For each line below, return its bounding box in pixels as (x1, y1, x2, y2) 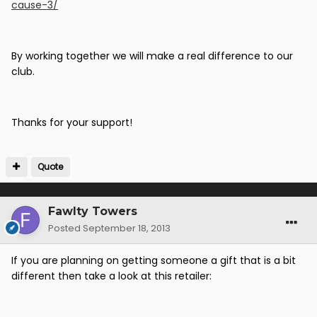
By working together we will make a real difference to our (11, 49, 293, 64)
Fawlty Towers (48, 204, 137, 219)
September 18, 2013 (83, 221, 171, 236)
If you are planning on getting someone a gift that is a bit (11, 253, 296, 268)
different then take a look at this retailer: (11, 269, 212, 284)
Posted (48, 221, 83, 236)
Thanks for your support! (11, 115, 132, 130)
